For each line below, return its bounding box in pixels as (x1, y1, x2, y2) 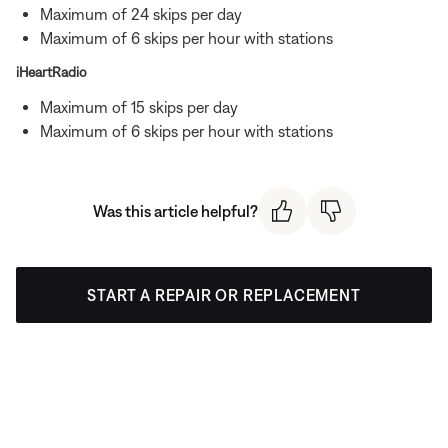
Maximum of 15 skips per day (40, 97, 238, 116)
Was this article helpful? (92, 201, 258, 220)
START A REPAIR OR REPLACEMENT (87, 286, 361, 305)
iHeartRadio (16, 63, 87, 80)
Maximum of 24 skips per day (40, 4, 242, 23)
